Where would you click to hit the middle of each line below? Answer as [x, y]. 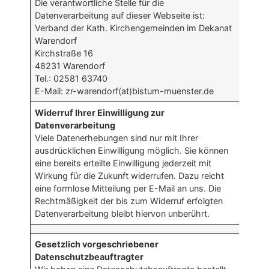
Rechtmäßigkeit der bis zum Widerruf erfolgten [129, 201]
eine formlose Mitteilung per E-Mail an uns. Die [128, 189]
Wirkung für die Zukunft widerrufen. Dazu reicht [130, 176]
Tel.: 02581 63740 [71, 79]
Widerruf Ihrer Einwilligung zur [100, 113]
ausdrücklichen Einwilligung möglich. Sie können [132, 151]
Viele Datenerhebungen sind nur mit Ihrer [117, 138]
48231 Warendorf [70, 66]
